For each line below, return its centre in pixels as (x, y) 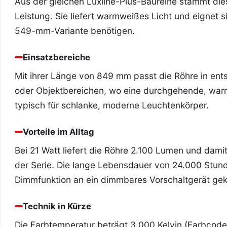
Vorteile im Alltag (59, 131)
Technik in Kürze (57, 206)
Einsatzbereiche (56, 57)
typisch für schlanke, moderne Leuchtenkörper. (112, 105)
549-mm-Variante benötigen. (75, 30)
